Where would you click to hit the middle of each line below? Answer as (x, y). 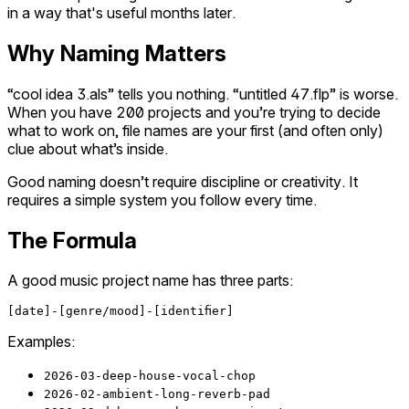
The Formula (72, 240)
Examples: (41, 342)
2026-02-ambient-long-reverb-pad (157, 394)
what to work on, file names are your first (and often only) (195, 130)
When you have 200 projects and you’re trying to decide (194, 112)
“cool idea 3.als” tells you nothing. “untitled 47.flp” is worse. (203, 94)
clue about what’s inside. (88, 148)
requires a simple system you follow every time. (162, 199)
